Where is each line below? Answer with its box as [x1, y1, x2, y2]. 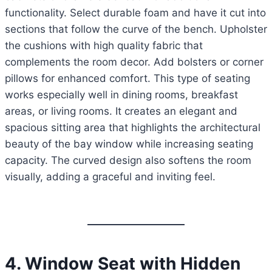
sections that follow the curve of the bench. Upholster [5, 23, 267, 36]
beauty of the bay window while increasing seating [5, 138, 253, 151]
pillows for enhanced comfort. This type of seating [5, 72, 250, 85]
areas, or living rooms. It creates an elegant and [5, 105, 237, 118]
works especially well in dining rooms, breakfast [5, 89, 238, 101]
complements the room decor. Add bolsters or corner [5, 56, 263, 69]
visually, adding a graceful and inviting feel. [5, 171, 216, 183]
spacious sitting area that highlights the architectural [5, 121, 260, 134]
